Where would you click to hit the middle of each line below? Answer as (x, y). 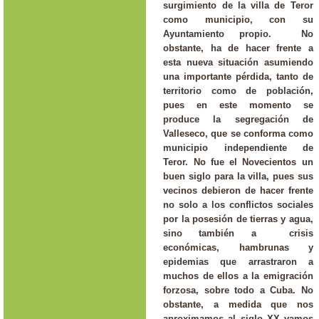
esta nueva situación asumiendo (238, 62)
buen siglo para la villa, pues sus (238, 176)
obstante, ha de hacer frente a (238, 48)
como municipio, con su (238, 19)
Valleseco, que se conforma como (238, 133)
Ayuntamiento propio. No (238, 33)
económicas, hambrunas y (238, 247)
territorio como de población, (238, 90)
